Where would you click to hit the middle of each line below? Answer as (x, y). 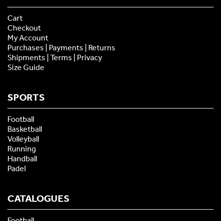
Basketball (25, 129)
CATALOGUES (38, 198)
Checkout (24, 28)
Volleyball (23, 139)
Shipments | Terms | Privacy (55, 57)
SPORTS (26, 97)
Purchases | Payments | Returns (61, 47)
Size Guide (26, 67)
